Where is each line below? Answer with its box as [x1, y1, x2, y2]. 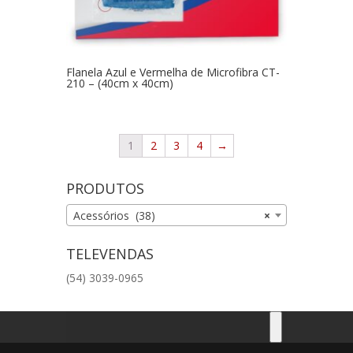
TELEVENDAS [66, 244, 154, 264]
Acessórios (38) [73, 208, 155, 224]
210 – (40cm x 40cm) [66, 76, 173, 91]
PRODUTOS [66, 179, 144, 199]
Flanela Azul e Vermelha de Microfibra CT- [66, 65, 280, 80]
